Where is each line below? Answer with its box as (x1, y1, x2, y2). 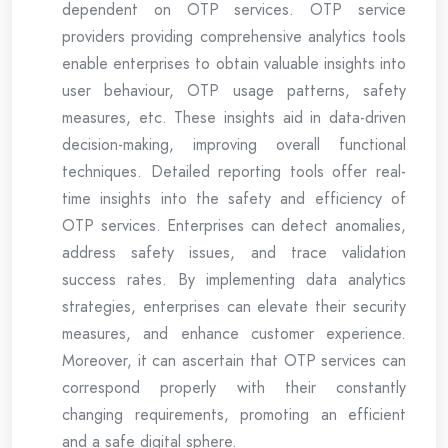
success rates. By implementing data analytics (62, 267, 406, 291)
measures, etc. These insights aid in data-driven (62, 105, 406, 129)
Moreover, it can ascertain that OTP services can (62, 348, 406, 372)
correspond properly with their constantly (62, 375, 406, 399)
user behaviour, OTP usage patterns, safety (62, 78, 406, 102)
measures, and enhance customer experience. (62, 321, 406, 345)
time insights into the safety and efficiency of (62, 186, 406, 210)
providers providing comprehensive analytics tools (62, 24, 406, 48)
